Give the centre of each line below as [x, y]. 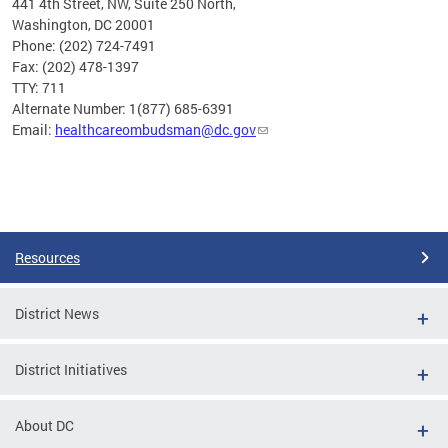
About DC [44, 425]
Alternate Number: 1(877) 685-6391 [123, 108]
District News [57, 313]
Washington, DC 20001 [83, 24]
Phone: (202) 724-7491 [84, 45]
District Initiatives [71, 369]
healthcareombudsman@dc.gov [155, 129]
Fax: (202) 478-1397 [75, 66]
